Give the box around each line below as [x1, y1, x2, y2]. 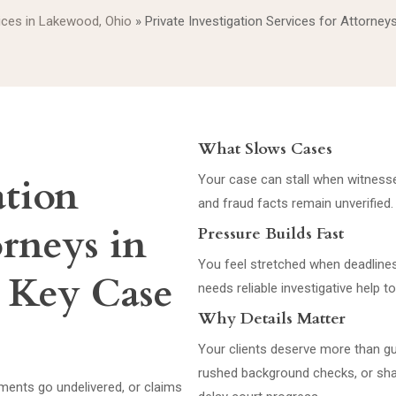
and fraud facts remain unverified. [198, 195, 393, 211]
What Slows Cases [198, 138, 332, 160]
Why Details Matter [198, 308, 346, 330]
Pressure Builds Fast [198, 223, 344, 245]
